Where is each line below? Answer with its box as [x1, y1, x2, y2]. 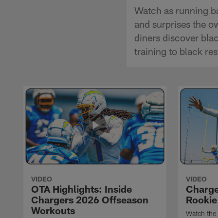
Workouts [31, 204, 75, 216]
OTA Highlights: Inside [31, 182, 132, 195]
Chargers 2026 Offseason [31, 193, 148, 205]
